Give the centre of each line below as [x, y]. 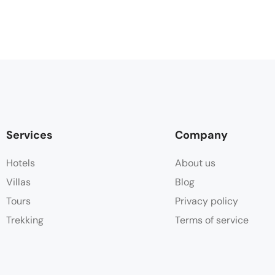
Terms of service [212, 220]
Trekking [25, 220]
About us [195, 163]
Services [29, 135]
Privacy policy [207, 201]
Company [201, 135]
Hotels [21, 163]
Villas [18, 182]
